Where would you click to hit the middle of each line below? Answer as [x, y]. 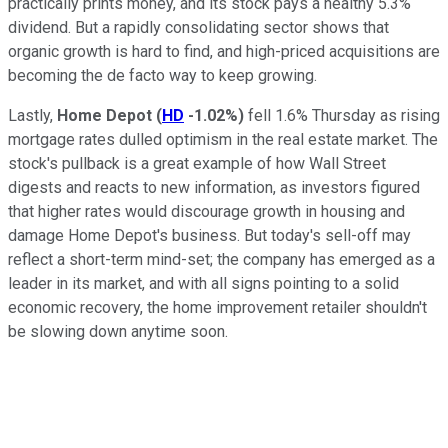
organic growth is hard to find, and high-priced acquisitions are [224, 51]
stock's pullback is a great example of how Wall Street [197, 163]
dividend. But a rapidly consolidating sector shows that [198, 27]
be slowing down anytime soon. [118, 331]
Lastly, [32, 115]
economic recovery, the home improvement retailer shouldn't [217, 307]
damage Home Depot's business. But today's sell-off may [209, 235]
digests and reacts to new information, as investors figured [214, 187]
